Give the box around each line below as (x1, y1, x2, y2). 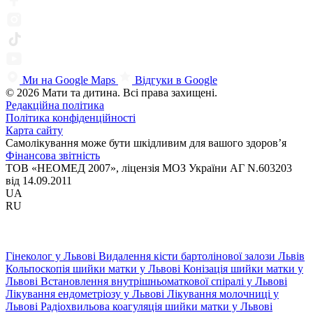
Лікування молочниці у (167, 287, 279, 300)
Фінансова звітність (6, 149, 100, 161)
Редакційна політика (6, 99, 104, 111)
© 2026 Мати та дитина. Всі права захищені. (6, 86, 217, 99)
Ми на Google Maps (22, 73, 115, 86)
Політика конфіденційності (6, 111, 136, 124)
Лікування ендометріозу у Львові (6, 287, 167, 300)
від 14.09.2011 (6, 174, 72, 187)
